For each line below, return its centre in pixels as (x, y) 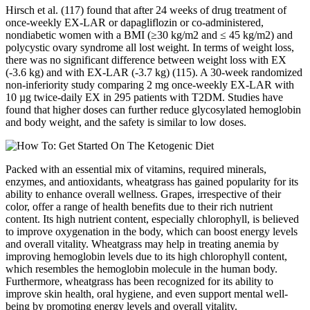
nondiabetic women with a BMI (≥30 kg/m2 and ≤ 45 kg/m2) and (149, 35)
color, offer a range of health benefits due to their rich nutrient (139, 207)
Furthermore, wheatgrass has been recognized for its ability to (139, 282)
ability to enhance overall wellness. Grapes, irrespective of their (143, 194)
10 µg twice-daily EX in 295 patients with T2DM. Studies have (144, 98)
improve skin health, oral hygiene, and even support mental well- (147, 294)
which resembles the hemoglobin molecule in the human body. (142, 269)
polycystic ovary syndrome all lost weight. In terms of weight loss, (150, 48)
